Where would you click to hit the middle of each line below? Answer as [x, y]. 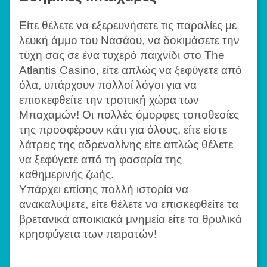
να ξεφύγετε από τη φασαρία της [100, 159]
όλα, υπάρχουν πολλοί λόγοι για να [108, 85]
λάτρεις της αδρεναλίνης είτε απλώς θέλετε [126, 145]
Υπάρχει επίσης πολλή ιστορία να [104, 189]
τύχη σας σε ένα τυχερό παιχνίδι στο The [122, 55]
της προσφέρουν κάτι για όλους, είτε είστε [123, 130]
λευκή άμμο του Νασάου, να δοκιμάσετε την [129, 40]
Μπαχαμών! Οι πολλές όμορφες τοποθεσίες [129, 115]
